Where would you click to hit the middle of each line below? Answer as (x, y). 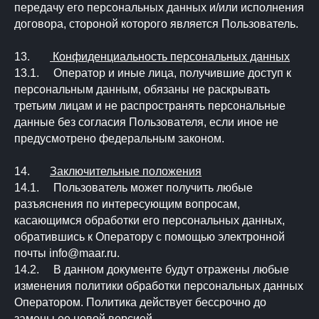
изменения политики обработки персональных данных (159, 286)
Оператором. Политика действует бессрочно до (140, 302)
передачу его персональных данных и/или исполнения (159, 7)
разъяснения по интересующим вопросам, (127, 204)
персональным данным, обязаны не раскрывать (142, 89)
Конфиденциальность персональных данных (170, 57)
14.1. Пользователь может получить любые (134, 188)
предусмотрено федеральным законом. (119, 138)
